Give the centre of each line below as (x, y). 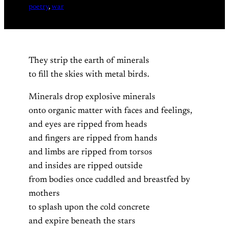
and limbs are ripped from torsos (90, 152)
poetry (39, 7)
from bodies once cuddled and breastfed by (109, 180)
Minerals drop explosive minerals (92, 97)
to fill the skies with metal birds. (89, 74)
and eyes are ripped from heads (88, 124)
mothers (44, 193)
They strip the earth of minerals (89, 61)
